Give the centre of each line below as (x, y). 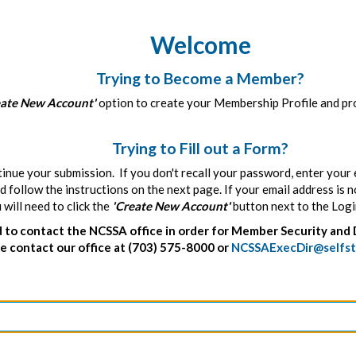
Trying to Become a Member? (200, 78)
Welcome (200, 44)
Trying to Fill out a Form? (200, 148)
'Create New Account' (171, 205)
